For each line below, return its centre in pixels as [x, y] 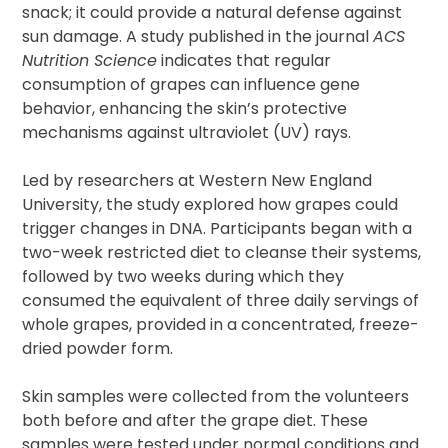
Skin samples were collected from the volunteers [216, 396]
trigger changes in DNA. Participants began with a [217, 228]
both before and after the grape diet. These [195, 420]
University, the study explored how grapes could [210, 204]
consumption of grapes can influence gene [191, 84]
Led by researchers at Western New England [197, 180]
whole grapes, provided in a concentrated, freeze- [221, 324]
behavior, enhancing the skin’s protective [185, 108]
